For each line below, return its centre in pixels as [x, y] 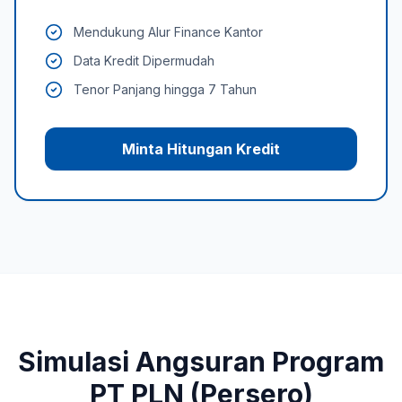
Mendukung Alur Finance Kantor [168, 32]
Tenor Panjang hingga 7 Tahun [165, 89]
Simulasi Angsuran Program [201, 362]
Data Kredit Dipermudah [144, 61]
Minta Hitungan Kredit [201, 149]
